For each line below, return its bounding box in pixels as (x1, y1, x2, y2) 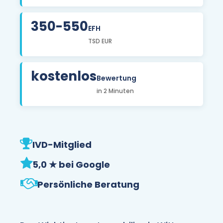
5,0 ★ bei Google (32, 158, 111, 171)
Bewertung (97, 73, 137, 84)
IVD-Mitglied (32, 138, 92, 151)
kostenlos (31, 67, 97, 86)
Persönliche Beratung (37, 178, 140, 191)
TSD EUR (88, 37, 112, 46)
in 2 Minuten (97, 87, 134, 96)
